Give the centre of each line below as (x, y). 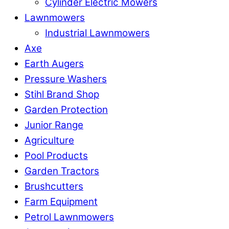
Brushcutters (54, 186)
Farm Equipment (61, 202)
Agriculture (49, 140)
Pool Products (56, 156)
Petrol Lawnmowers (69, 217)
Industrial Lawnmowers (97, 33)
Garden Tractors (62, 171)
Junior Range (54, 125)
